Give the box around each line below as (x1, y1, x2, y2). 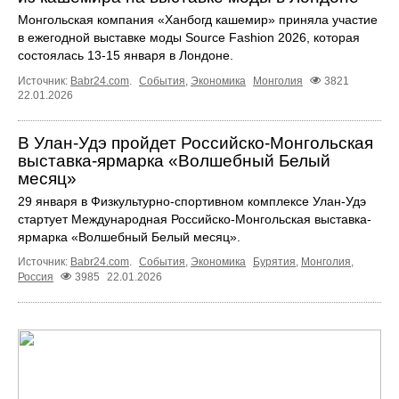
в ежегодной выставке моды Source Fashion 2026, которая (18, 30, 360, 45)
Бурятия (253, 256, 296, 269)
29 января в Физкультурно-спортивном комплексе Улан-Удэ (18, 194, 366, 209)
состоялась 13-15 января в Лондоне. (18, 48, 233, 63)
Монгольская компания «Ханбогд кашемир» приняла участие (18, 12, 378, 28)
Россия (18, 271, 53, 284)
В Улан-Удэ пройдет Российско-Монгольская (18, 134, 373, 153)
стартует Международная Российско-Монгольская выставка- (18, 212, 371, 227)
